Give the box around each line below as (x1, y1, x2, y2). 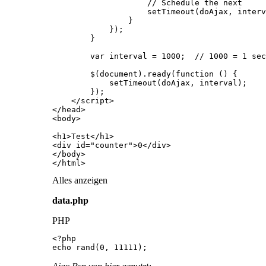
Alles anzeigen (52, 175, 107, 185)
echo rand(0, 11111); (52, 242, 147, 252)
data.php (52, 195, 88, 205)
